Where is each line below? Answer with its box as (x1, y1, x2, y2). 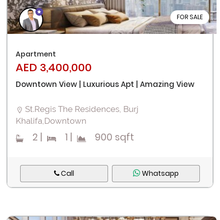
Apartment (16, 49, 56, 59)
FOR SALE (177, 13, 203, 22)
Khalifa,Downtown (16, 116, 86, 126)
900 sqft (87, 131, 134, 144)
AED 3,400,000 (16, 60, 92, 76)
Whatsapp (140, 168, 179, 179)
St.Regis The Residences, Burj (25, 104, 138, 114)
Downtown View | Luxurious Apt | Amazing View (16, 79, 194, 90)
